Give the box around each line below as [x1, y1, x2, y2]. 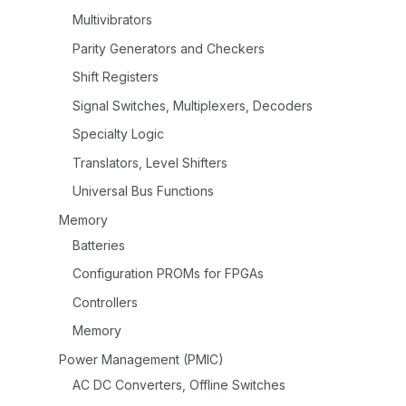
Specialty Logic [72, 126, 164, 142]
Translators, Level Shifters [72, 154, 227, 170]
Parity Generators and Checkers [72, 40, 265, 56]
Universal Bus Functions [72, 183, 214, 199]
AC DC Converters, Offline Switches [72, 376, 285, 392]
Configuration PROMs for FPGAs [72, 266, 264, 282]
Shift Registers [72, 69, 159, 85]
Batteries [72, 237, 125, 253]
